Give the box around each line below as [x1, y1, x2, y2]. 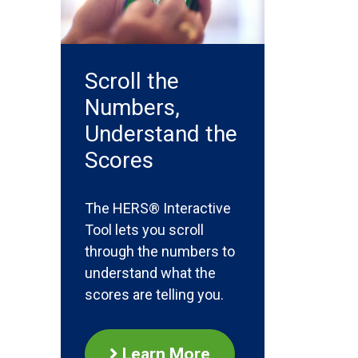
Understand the [85, 121, 237, 147]
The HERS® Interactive [85, 200, 231, 217]
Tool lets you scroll [85, 221, 204, 238]
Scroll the [85, 68, 179, 94]
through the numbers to [85, 243, 235, 260]
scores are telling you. [85, 286, 224, 303]
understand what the [85, 265, 216, 281]
